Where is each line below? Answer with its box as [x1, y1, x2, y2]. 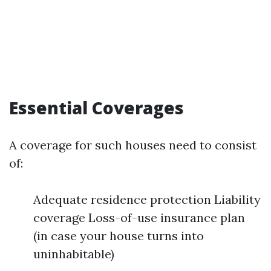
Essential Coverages [9, 96, 184, 119]
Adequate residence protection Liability [33, 192, 261, 207]
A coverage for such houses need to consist [9, 137, 256, 152]
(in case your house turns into [33, 228, 204, 243]
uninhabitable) [33, 246, 114, 261]
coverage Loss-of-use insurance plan [33, 210, 245, 225]
